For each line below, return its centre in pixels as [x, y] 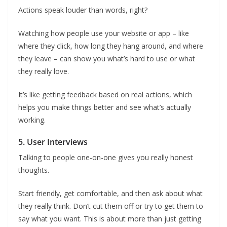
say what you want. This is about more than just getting [110, 219]
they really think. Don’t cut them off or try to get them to [111, 206]
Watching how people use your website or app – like [104, 33]
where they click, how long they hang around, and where [111, 46]
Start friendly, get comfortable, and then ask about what [110, 193]
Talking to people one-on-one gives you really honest [106, 157]
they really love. [44, 71]
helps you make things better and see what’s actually [105, 107]
